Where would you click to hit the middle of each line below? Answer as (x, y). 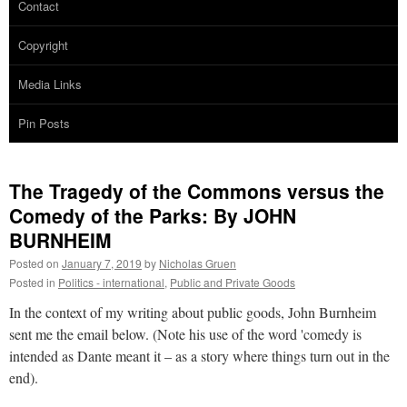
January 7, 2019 (102, 263)
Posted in (32, 282)
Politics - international (111, 282)
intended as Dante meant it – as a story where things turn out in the (199, 355)
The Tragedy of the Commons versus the (197, 190)
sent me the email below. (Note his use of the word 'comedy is (185, 333)
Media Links (50, 84)
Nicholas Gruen (198, 263)
